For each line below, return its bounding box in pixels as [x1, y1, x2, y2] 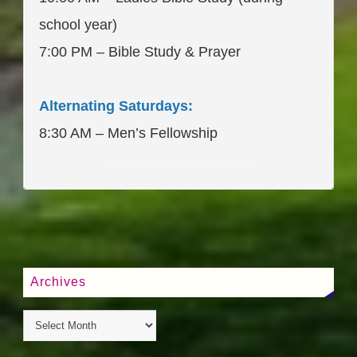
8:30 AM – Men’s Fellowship [38, 125, 218, 142]
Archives [30, 275, 87, 289]
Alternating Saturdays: [38, 98, 193, 115]
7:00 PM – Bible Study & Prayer [38, 44, 241, 61]
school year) [38, 17, 117, 33]
